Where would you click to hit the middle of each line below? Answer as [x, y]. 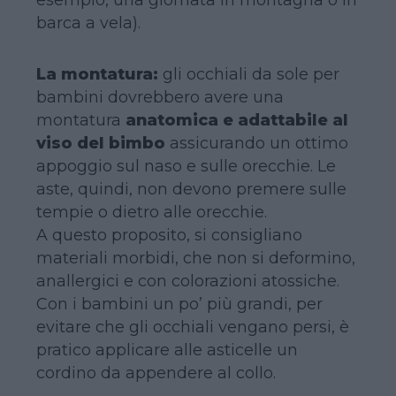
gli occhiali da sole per [248, 74]
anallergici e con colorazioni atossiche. [187, 281]
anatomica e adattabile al [236, 120]
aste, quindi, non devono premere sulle [191, 189]
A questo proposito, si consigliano [169, 235]
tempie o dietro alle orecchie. [151, 212]
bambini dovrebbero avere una [160, 97]
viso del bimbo [100, 143]
